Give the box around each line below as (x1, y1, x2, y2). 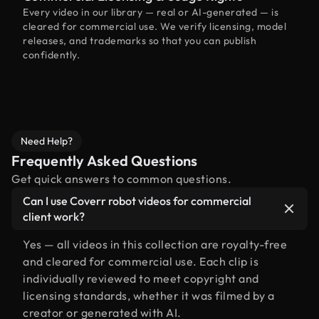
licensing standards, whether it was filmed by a (23, 288, 275, 303)
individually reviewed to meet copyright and (23, 271, 259, 286)
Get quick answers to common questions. (11, 172, 231, 186)
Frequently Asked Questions (11, 152, 198, 169)
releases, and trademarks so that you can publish (23, 34, 256, 47)
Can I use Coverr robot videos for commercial (23, 194, 251, 208)
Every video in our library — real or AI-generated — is (23, 6, 278, 19)
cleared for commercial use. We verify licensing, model (23, 20, 286, 33)
